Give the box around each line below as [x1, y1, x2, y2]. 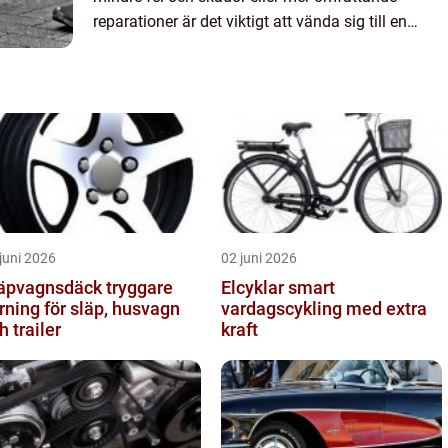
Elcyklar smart [221, 277, 288, 299]
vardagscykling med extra [221, 298, 427, 320]
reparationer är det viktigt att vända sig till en [93, 12, 407, 32]
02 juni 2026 [221, 250, 297, 267]
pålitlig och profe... [93, 37, 224, 57]
